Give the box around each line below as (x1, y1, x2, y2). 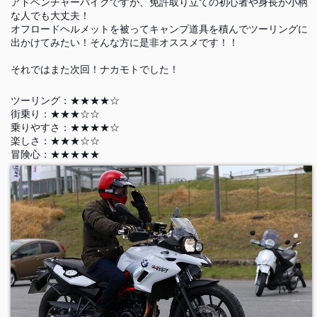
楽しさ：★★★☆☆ (10, 135, 100, 146)
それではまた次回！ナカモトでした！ (10, 64, 179, 75)
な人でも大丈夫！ (10, 10, 90, 21)
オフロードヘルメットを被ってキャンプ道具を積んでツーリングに (10, 23, 308, 35)
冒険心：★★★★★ (10, 149, 100, 160)
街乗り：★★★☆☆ (10, 108, 100, 120)
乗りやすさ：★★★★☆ (10, 122, 120, 133)
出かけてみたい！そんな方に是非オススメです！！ (10, 37, 238, 48)
